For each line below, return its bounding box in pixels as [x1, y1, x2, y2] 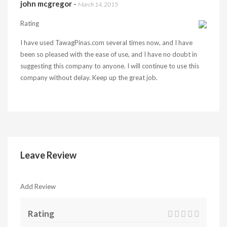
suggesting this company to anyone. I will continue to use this [20, 62, 199, 70]
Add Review [20, 182, 56, 191]
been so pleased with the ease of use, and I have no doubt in [20, 50, 197, 58]
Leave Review [20, 149, 77, 161]
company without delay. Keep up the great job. [20, 73, 158, 82]
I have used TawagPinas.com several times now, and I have [20, 39, 193, 47]
